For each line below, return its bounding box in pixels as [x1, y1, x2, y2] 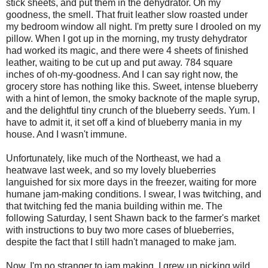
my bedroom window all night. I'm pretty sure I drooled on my [6, 21, 261, 32]
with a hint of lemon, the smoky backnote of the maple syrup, [6, 93, 260, 103]
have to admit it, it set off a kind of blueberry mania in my [6, 117, 242, 127]
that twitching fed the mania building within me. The [6, 200, 223, 211]
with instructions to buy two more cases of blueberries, [6, 224, 234, 235]
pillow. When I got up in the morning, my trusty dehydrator [6, 33, 247, 44]
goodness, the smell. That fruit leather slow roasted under [6, 9, 248, 20]
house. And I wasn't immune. [6, 129, 127, 139]
